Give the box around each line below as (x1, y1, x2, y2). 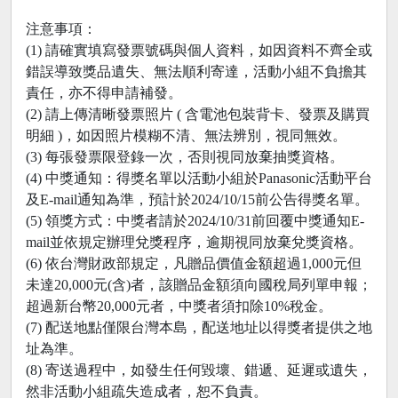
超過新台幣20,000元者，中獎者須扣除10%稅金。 (26, 298, 332, 314)
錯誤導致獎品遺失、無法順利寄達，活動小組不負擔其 (26, 63, 367, 79)
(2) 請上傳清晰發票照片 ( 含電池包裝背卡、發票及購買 (26, 106, 370, 122)
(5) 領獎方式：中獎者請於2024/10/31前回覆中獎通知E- (26, 212, 364, 228)
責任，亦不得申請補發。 (26, 84, 182, 100)
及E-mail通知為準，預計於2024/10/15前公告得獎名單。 (26, 191, 369, 207)
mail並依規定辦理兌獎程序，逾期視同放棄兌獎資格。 (26, 234, 362, 250)
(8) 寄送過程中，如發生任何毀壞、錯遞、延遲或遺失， (26, 362, 372, 378)
